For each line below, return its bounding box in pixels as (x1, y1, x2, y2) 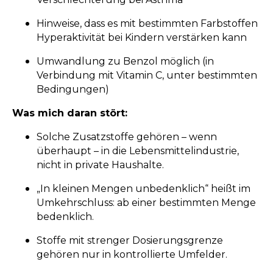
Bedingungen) (37, 83, 109, 96)
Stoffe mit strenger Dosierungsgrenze (37, 235, 223, 247)
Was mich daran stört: (12, 107, 127, 119)
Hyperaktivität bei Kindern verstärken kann (37, 32, 247, 44)
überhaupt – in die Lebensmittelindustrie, (37, 145, 239, 157)
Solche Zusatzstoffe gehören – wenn (37, 131, 217, 143)
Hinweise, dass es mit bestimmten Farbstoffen (37, 18, 258, 30)
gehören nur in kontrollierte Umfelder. (37, 249, 227, 261)
